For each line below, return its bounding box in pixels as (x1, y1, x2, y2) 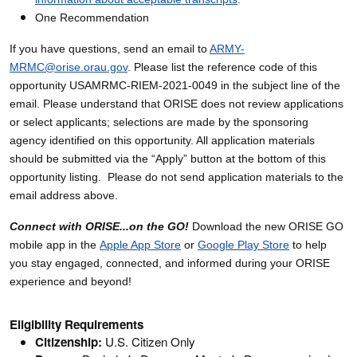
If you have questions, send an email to (10, 41, 210, 55)
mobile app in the (10, 237, 100, 251)
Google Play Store (198, 237, 289, 251)
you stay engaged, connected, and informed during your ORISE (10, 256, 330, 269)
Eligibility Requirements (10, 315, 143, 333)
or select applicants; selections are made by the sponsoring (10, 115, 308, 128)
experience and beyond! (10, 274, 131, 288)
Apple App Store (100, 237, 181, 251)
